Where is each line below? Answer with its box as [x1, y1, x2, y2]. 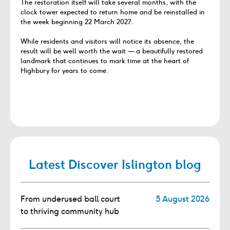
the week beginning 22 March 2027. [21, 17, 133, 26]
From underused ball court [21, 193, 120, 204]
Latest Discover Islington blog [29, 156, 201, 172]
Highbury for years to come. [21, 66, 108, 75]
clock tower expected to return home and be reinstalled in [21, 7, 205, 16]
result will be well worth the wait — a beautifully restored [21, 47, 203, 56]
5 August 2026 [156, 193, 209, 204]
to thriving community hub [21, 205, 119, 217]
